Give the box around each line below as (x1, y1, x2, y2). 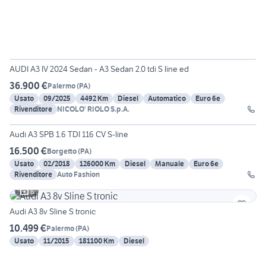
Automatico (148, 94, 186, 103)
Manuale (155, 159, 184, 169)
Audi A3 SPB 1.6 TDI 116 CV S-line (9, 129, 128, 140)
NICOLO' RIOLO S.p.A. (57, 104, 129, 114)
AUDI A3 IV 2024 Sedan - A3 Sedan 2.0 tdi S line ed (9, 64, 189, 75)
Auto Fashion (57, 170, 100, 179)
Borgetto (47, 146, 77, 156)
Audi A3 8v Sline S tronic (9, 206, 96, 217)
